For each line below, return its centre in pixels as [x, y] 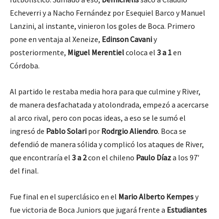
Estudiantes [187, 209]
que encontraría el [41, 157]
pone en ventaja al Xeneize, [56, 39]
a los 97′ [186, 157]
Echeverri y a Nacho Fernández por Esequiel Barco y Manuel [108, 12]
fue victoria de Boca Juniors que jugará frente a [88, 209]
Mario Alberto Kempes [157, 196]
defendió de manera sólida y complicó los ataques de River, [107, 144]
